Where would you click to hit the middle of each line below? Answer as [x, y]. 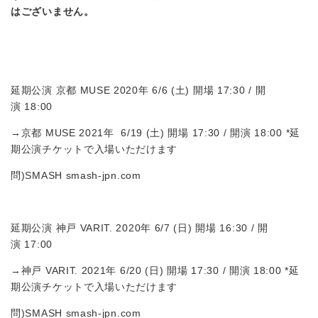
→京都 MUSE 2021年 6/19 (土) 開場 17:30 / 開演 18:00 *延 [155, 132]
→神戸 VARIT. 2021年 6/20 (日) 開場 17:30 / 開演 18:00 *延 [155, 270]
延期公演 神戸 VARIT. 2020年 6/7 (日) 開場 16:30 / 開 [139, 227]
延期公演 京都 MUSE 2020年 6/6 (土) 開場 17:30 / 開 [138, 90]
